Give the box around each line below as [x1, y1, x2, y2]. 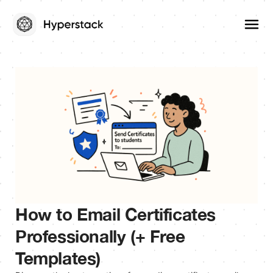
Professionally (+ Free [15, 225, 185, 246]
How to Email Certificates [15, 204, 216, 224]
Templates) [15, 247, 101, 268]
